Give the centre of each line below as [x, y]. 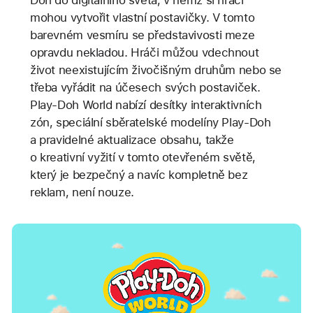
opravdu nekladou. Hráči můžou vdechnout [144, 53]
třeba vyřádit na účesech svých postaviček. [145, 88]
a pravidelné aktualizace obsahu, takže [132, 140]
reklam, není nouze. [82, 192]
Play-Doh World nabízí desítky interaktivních [146, 105]
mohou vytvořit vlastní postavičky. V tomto [142, 18]
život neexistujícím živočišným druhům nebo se [156, 70]
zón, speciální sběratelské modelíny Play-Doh [150, 123]
